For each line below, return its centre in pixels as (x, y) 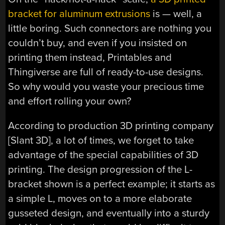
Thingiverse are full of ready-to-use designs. (106, 72)
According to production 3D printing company (111, 126)
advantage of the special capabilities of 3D (103, 155)
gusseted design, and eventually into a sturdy (109, 213)
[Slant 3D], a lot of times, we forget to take (101, 141)
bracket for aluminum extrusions (79, 14)
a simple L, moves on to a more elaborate (100, 199)
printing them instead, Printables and (90, 57)
